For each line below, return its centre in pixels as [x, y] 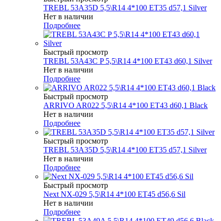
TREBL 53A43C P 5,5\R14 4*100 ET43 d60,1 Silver [128, 61]
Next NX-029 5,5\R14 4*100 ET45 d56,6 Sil [114, 194]
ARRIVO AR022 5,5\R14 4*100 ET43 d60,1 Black [126, 105]
